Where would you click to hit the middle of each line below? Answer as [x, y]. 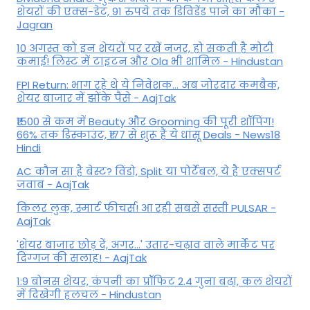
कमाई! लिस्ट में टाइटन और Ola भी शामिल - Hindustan [150, 62]
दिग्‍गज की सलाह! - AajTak [82, 258]
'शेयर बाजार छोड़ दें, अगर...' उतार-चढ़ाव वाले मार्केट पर [146, 245]
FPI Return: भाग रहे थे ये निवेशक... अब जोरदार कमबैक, [148, 85]
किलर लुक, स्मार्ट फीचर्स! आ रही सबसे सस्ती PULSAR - [146, 208]
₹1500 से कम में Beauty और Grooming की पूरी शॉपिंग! [145, 122]
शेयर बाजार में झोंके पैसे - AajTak [96, 98]
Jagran [35, 25]
